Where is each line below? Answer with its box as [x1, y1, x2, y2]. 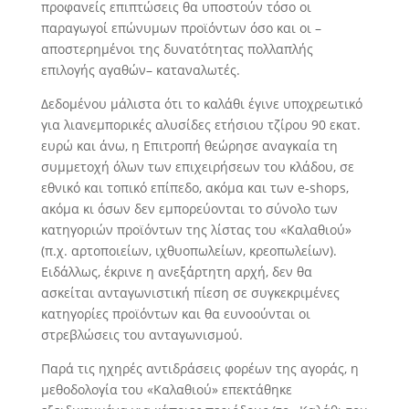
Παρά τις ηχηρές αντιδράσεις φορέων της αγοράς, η [40, 360, 359, 378]
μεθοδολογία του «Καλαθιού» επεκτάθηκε [40, 381, 292, 399]
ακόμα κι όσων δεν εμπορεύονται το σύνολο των [40, 200, 338, 218]
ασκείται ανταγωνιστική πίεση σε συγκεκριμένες [40, 284, 340, 302]
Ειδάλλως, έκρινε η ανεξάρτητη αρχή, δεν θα [40, 263, 312, 281]
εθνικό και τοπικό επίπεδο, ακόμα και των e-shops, [40, 179, 349, 197]
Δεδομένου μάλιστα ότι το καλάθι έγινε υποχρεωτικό [40, 95, 362, 113]
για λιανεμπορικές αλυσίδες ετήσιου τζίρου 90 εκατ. [40, 116, 361, 134]
